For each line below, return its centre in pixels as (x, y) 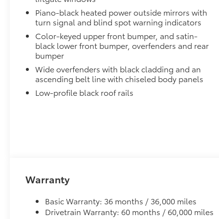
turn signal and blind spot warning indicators (119, 22)
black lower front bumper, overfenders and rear (122, 45)
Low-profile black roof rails (85, 92)
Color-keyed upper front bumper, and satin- (117, 36)
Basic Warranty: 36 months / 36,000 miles (121, 201)
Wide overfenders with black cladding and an (118, 69)
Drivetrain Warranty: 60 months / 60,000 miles (130, 212)
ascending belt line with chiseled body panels (120, 79)
